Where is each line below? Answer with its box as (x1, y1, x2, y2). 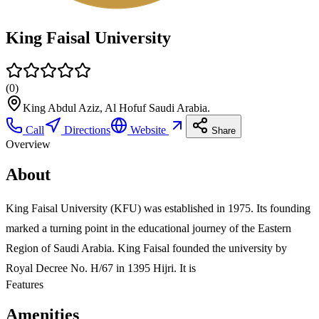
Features (6, 278, 43, 291)
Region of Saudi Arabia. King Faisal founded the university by (6, 241, 287, 254)
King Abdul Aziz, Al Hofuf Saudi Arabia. (23, 101, 210, 114)
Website (130, 123, 166, 136)
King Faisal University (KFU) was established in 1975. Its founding (6, 202, 310, 214)
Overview (6, 137, 51, 150)
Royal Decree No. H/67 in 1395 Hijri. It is (6, 261, 196, 274)
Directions (64, 123, 110, 136)
